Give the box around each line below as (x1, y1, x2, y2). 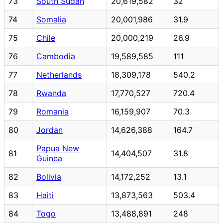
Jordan (36, 124, 63, 135)
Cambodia (36, 51, 75, 61)
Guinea (36, 153, 62, 163)
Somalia (36, 14, 66, 24)
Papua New (36, 143, 79, 153)
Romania (36, 106, 69, 116)
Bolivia (36, 171, 61, 182)
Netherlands (36, 69, 82, 80)
